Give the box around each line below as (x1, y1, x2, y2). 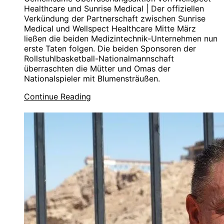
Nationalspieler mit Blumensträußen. (24, 73, 160, 84)
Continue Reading (24, 91, 91, 102)
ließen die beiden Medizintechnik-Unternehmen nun (24, 33, 217, 44)
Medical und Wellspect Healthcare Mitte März (24, 23, 196, 34)
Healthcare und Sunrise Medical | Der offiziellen (24, 3, 204, 14)
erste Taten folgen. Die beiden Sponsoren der (24, 43, 196, 54)
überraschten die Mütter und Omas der (24, 63, 170, 74)
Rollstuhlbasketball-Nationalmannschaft (24, 53, 174, 64)
